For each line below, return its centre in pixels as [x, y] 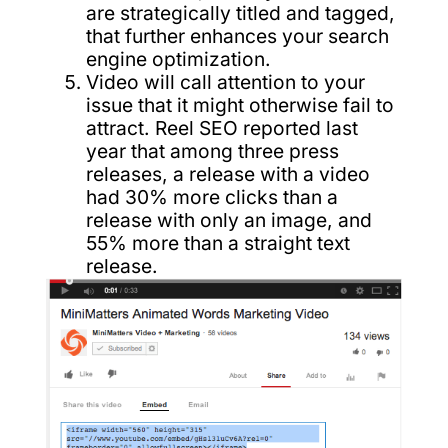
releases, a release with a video [227, 173]
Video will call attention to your [225, 81]
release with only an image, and [228, 219]
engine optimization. [178, 58]
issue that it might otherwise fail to [239, 104]
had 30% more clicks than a [211, 196]
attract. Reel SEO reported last [221, 127]
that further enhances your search [237, 35]
